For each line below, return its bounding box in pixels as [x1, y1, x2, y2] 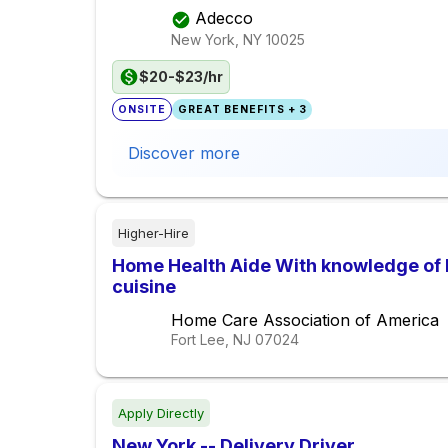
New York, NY [171, 30, 262, 48]
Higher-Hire [118, 225, 189, 242]
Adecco [195, 8, 253, 29]
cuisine [112, 276, 176, 298]
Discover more [128, 143, 240, 164]
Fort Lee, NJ [171, 331, 251, 349]
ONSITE [118, 103, 167, 117]
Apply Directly [118, 405, 204, 422]
